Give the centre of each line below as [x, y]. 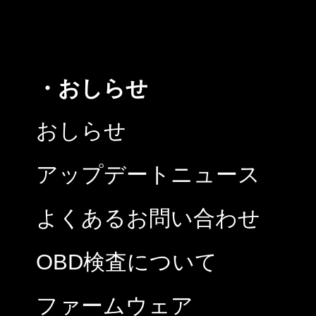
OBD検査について [127, 262]
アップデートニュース [148, 174]
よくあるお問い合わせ [148, 218]
